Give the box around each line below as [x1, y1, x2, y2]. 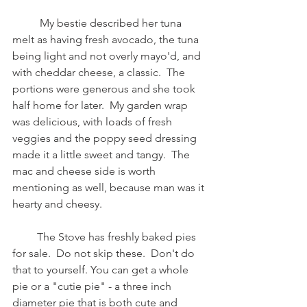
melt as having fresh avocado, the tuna [12, 33, 201, 46]
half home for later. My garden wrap [12, 99, 191, 112]
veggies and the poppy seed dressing [12, 132, 199, 145]
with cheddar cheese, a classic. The [12, 66, 188, 79]
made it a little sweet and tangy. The [12, 148, 193, 161]
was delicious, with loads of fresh [12, 115, 175, 128]
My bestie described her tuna [12, 16, 40, 29]
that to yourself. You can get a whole [12, 263, 191, 276]
